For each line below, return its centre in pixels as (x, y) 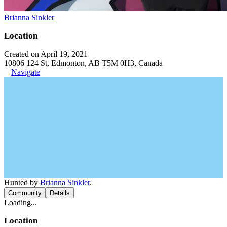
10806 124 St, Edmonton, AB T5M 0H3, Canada (83, 63)
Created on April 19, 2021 (46, 54)
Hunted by (22, 183)
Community (25, 193)
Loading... (21, 202)
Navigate (26, 72)
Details (60, 193)
